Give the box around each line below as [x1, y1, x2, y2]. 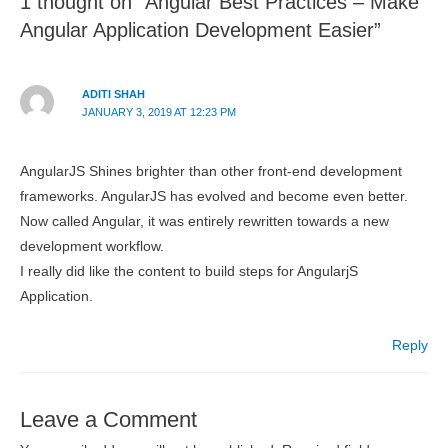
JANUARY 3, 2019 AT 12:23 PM [81, 106, 236, 119]
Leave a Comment [20, 406, 197, 432]
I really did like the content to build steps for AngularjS [20, 264, 358, 280]
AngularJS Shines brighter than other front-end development [20, 164, 402, 180]
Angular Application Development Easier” [20, 19, 381, 42]
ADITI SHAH [81, 88, 145, 101]
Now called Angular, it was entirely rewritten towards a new [20, 214, 389, 230]
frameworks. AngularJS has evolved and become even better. [20, 189, 408, 205]
